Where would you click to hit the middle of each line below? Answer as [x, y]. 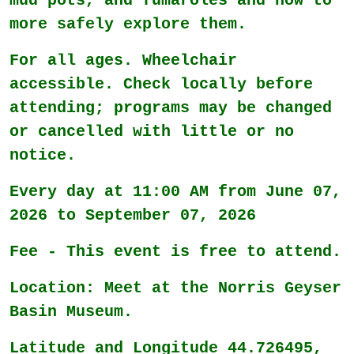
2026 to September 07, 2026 [133, 215]
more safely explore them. [128, 24]
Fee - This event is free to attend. [175, 251]
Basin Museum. [71, 311]
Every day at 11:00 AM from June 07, [175, 191]
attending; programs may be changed [171, 107]
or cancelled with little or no [152, 131]
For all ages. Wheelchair [123, 60]
